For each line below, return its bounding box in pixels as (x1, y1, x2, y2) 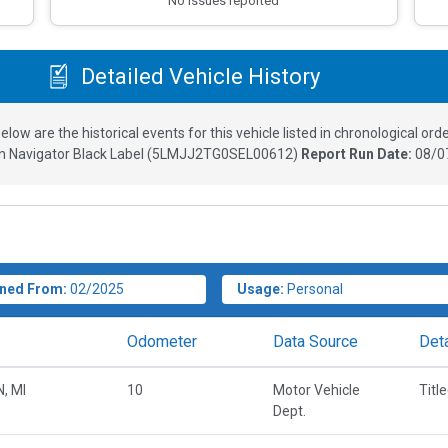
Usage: (237, 281, 285, 298)
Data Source (273, 332, 358, 352)
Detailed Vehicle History (75, 63, 320, 89)
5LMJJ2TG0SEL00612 (152, 146, 293, 163)
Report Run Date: (301, 146, 415, 163)
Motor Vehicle (273, 382, 360, 399)
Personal (287, 281, 344, 298)
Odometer (127, 332, 197, 352)
